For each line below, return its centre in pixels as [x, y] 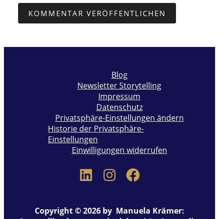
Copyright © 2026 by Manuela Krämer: [109, 210]
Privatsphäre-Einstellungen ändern [119, 118]
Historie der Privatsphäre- [96, 128]
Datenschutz [119, 107]
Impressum [119, 96]
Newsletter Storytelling [119, 85]
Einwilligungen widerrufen [119, 150]
